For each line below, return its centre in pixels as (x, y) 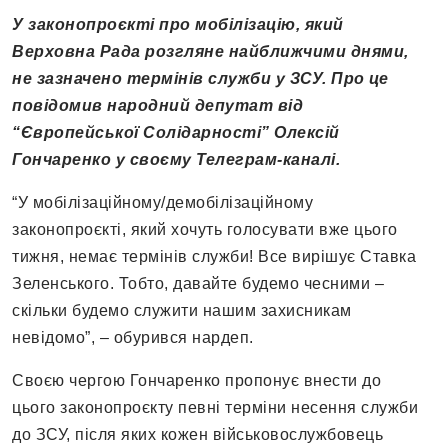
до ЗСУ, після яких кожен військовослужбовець (197, 435)
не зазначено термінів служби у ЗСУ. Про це (200, 79)
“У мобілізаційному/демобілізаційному (162, 203)
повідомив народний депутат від (157, 106)
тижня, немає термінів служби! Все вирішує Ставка (214, 257)
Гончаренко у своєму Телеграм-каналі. (176, 160)
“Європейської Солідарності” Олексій (176, 133)
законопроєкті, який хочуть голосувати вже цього (205, 230)
